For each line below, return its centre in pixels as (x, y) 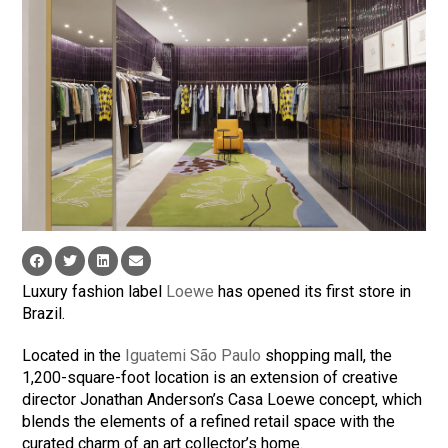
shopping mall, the (327, 356)
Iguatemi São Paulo (193, 356)
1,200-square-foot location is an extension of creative (210, 378)
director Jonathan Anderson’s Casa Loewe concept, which (222, 400)
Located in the (74, 356)
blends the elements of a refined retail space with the (209, 422)
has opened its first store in (313, 292)
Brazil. (44, 314)
